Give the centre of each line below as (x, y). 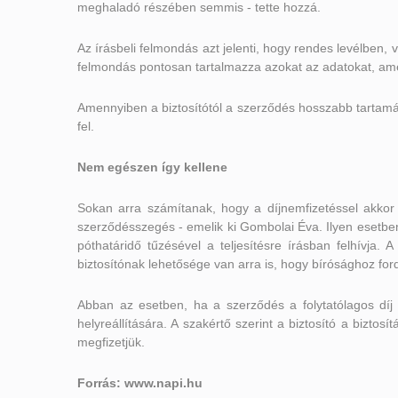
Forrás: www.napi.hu (140, 383)
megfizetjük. (111, 342)
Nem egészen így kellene (152, 167)
